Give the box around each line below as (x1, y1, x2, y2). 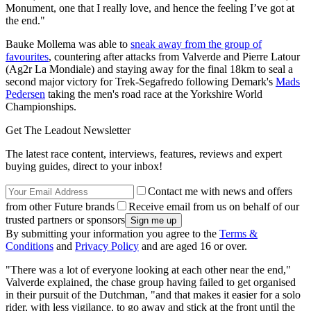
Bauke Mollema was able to (6, 37, 131, 50)
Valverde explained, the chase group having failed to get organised (6, 276, 296, 288)
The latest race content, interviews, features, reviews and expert (6, 147, 282, 160)
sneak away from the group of (131, 37, 262, 50)
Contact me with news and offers (148, 185, 292, 197)
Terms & (219, 227, 258, 239)
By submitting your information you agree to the (6, 227, 219, 239)
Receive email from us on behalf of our (128, 200, 299, 212)
